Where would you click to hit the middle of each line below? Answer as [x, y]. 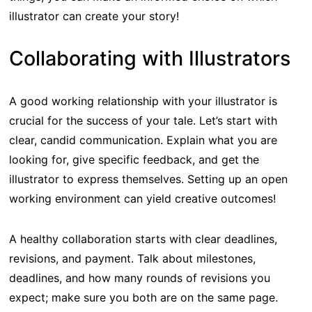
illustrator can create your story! [94, 16]
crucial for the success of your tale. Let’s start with [143, 120]
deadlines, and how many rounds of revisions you [139, 278]
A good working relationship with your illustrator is [143, 101]
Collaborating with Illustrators [149, 58]
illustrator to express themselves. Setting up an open [148, 179]
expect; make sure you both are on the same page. [143, 297]
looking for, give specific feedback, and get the [134, 159]
